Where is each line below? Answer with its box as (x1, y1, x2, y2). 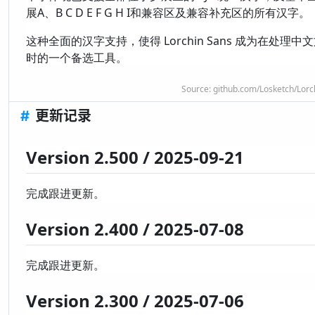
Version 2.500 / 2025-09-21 (26, 145, 244, 169)
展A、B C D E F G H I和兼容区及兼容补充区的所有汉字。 (26, 4, 310, 20)
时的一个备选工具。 (26, 49, 127, 65)
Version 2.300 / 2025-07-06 (26, 289, 244, 313)
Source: (181, 82, 213, 95)
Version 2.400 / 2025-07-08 (26, 217, 244, 240)
